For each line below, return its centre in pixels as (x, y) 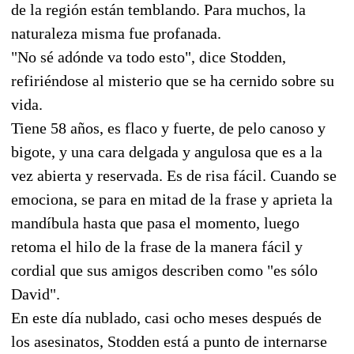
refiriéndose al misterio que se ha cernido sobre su (173, 80)
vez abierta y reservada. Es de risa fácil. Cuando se (174, 175)
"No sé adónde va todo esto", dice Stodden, (149, 56)
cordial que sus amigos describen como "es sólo (164, 270)
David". (36, 294)
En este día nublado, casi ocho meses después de (166, 317)
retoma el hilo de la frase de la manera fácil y (157, 246)
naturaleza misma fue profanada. (116, 33)
